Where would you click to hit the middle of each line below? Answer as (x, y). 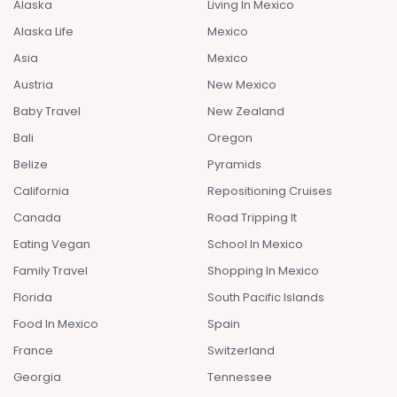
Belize (31, 164)
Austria (33, 84)
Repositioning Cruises (270, 191)
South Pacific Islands (266, 297)
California (41, 191)
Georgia (37, 377)
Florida (33, 297)
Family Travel (51, 270)
